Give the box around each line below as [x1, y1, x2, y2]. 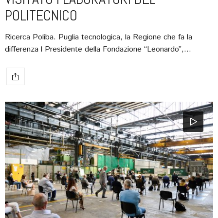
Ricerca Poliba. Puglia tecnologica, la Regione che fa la [5, 32, 192, 43]
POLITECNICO [5, 6, 77, 25]
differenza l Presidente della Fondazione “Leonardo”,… [5, 44, 191, 55]
